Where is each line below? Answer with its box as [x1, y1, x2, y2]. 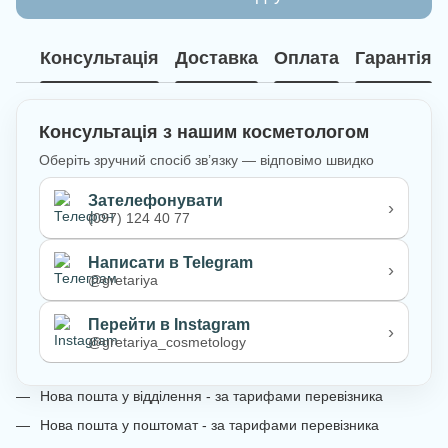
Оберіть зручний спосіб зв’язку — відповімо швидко [39, 152, 374, 169]
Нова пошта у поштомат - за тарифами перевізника [40, 416, 379, 433]
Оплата [274, 48, 339, 69]
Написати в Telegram [88, 253, 253, 271]
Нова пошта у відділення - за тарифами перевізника [40, 388, 383, 405]
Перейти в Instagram [88, 315, 250, 333]
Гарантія [355, 48, 432, 69]
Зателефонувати [88, 191, 223, 209]
